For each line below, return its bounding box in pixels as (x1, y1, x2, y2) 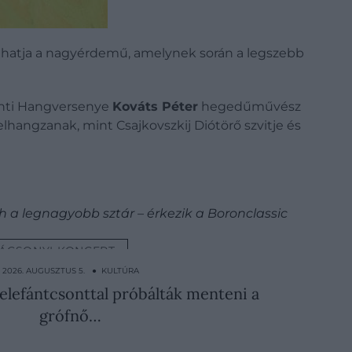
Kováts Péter (112, 98, 198, 114)
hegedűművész (198, 98, 301, 114)
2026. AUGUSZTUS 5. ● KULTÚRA (2, 265, 139, 276)
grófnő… (39, 305, 102, 325)
